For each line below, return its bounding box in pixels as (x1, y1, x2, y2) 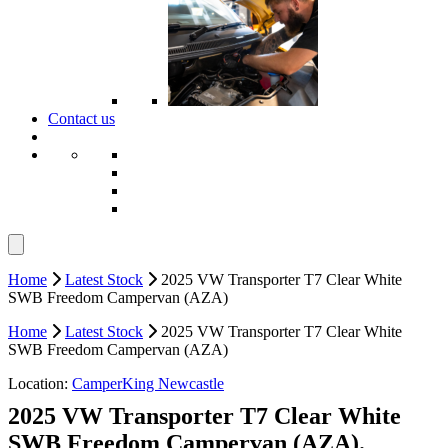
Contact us (48, 110, 115, 128)
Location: (8, 375, 72, 393)
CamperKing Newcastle (72, 375, 224, 393)
